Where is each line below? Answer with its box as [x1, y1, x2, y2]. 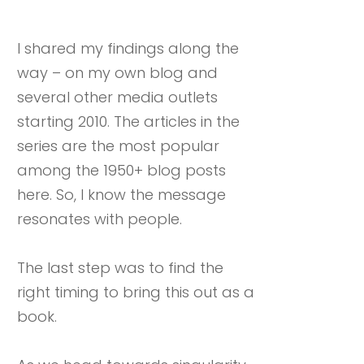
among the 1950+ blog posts [17, 160, 226, 181]
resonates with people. [17, 209, 182, 230]
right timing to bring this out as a [17, 282, 254, 303]
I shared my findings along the [17, 38, 239, 59]
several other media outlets [17, 87, 218, 108]
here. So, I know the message [17, 184, 226, 206]
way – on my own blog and [17, 63, 218, 84]
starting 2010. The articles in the [17, 111, 240, 132]
